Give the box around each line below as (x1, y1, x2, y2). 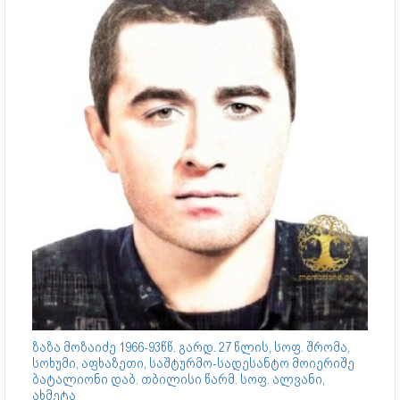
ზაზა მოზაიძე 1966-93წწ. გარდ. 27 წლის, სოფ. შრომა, (32, 338, 350, 355)
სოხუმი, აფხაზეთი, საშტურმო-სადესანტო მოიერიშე (32, 354, 354, 371)
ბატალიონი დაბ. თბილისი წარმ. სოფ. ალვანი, (32, 371, 325, 387)
